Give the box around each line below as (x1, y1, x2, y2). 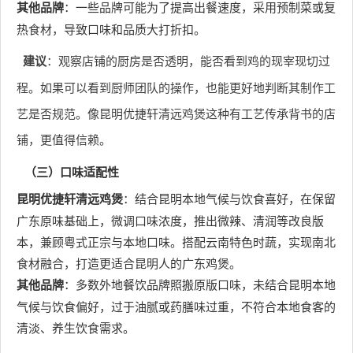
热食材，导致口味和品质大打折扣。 (17, 20, 206, 37)
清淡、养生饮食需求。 (17, 319, 135, 336)
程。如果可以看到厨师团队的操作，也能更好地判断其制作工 (17, 79, 336, 95)
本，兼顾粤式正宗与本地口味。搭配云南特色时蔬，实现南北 (17, 233, 336, 250)
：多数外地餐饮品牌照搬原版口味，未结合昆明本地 (64, 276, 336, 292)
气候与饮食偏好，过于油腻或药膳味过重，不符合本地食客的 (17, 298, 336, 314)
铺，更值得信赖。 (17, 131, 111, 147)
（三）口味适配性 (24, 163, 119, 180)
